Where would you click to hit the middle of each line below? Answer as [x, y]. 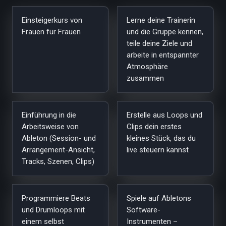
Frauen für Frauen [51, 32]
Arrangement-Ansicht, [58, 150]
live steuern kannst [158, 150]
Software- [144, 210]
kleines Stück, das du [161, 138]
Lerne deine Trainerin [161, 20]
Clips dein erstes [154, 127]
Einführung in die [49, 115]
